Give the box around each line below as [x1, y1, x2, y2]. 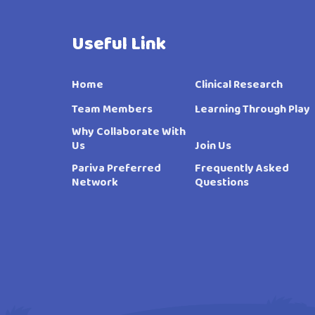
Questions [194, 174, 251, 191]
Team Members [72, 101, 153, 118]
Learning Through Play [194, 101, 310, 118]
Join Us [194, 137, 231, 155]
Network [72, 174, 118, 191]
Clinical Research [194, 76, 283, 94]
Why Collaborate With [72, 123, 186, 141]
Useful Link [72, 30, 166, 59]
